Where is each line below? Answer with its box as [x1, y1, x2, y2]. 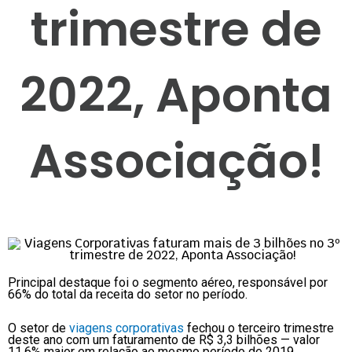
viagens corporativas [69, 321, 184, 336]
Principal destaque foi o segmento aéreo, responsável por [8, 275, 328, 291]
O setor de [8, 321, 69, 336]
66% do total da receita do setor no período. [8, 287, 247, 302]
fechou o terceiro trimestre [184, 321, 334, 336]
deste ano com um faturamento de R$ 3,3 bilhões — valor [8, 332, 320, 348]
